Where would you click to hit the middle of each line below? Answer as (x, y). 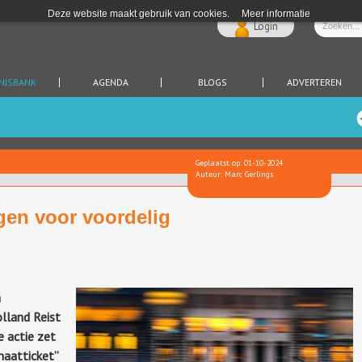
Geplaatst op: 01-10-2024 (239, 163)
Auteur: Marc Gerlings (234, 174)
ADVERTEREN (314, 82)
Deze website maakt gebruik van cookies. (139, 14)
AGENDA (110, 82)
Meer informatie (276, 14)
